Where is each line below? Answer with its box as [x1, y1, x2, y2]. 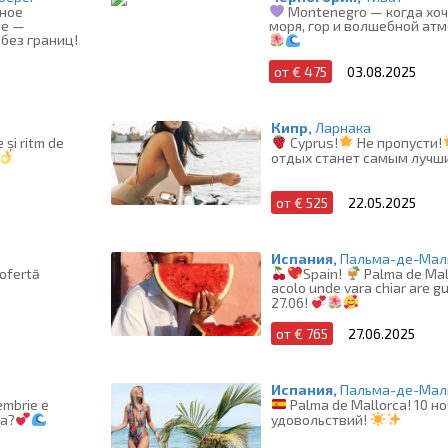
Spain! [303, 264, 346, 282]
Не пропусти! [354, 133, 443, 151]
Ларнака [315, 119, 372, 137]
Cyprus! [287, 133, 339, 151]
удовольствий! [271, 410, 371, 428]
